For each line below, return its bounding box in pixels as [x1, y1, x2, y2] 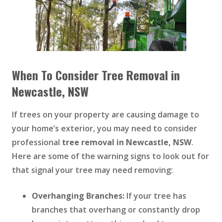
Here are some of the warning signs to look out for [12, 151, 209, 162]
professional [12, 137, 62, 148]
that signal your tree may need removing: [12, 165, 175, 176]
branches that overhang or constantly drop [32, 204, 200, 216]
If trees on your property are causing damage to [12, 109, 199, 120]
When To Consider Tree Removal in [12, 66, 180, 84]
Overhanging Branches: [32, 190, 124, 202]
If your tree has [124, 190, 186, 202]
